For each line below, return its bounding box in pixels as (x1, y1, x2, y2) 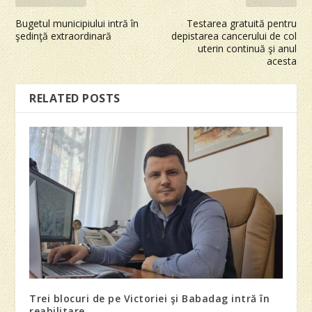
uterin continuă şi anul (197, 42, 297, 56)
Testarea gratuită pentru (186, 17, 297, 31)
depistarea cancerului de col (171, 29, 297, 43)
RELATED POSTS (29, 91, 120, 107)
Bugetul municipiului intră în (15, 17, 139, 31)
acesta (266, 54, 297, 68)
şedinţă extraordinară (15, 29, 112, 43)
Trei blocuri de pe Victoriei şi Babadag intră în (29, 292, 270, 306)
